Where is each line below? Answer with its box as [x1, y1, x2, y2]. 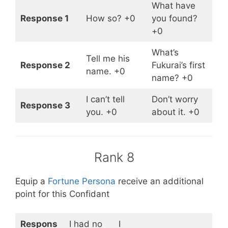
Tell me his [85, 53, 130, 64]
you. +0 [85, 106, 117, 117]
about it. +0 [151, 106, 199, 117]
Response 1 [20, 13, 69, 23]
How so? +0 [85, 13, 135, 23]
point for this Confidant [15, 188, 109, 199]
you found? [151, 13, 197, 23]
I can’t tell [85, 94, 125, 104]
